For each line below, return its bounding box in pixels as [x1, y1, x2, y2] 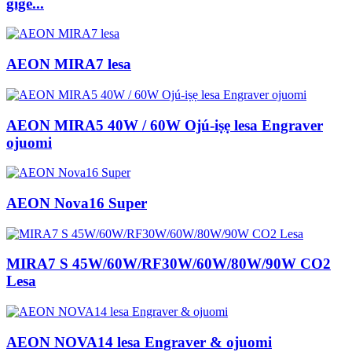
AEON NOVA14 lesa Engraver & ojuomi [6, 333, 272, 350]
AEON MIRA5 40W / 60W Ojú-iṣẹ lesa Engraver [6, 116, 323, 134]
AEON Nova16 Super [6, 195, 147, 211]
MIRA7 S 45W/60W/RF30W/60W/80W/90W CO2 [6, 255, 331, 273]
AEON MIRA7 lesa [6, 56, 131, 73]
